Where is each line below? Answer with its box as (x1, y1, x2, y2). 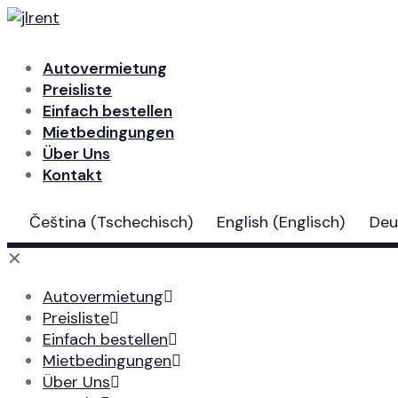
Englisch (279, 211, 340, 234)
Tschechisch (97, 211, 188, 234)
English (217, 211, 269, 234)
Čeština (29, 211, 87, 234)
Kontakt (43, 163, 102, 186)
